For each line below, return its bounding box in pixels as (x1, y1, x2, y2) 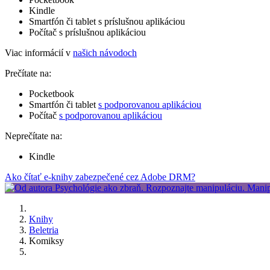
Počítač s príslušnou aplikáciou (29, 27, 146, 37)
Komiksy (29, 235, 64, 246)
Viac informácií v (5, 47, 73, 58)
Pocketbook (29, 88, 74, 99)
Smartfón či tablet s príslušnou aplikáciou (29, 16, 185, 27)
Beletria (29, 224, 58, 235)
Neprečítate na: (5, 130, 62, 141)
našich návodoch (73, 47, 137, 58)
